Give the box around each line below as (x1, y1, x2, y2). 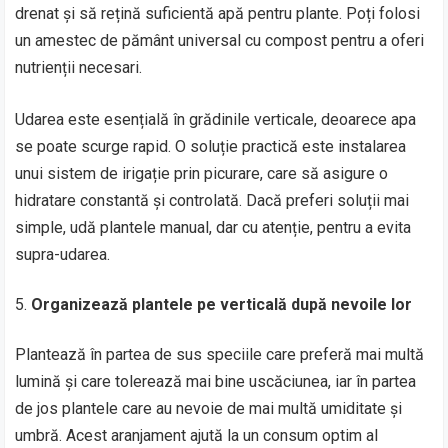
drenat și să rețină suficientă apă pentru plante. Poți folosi (15, 3, 421, 23)
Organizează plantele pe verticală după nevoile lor (31, 294, 413, 314)
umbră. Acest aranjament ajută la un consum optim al (15, 425, 379, 445)
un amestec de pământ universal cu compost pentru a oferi (15, 30, 425, 50)
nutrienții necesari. (15, 57, 143, 77)
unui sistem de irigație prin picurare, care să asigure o (15, 163, 389, 183)
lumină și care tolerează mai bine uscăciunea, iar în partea (15, 371, 417, 391)
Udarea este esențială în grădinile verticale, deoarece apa (15, 109, 417, 129)
